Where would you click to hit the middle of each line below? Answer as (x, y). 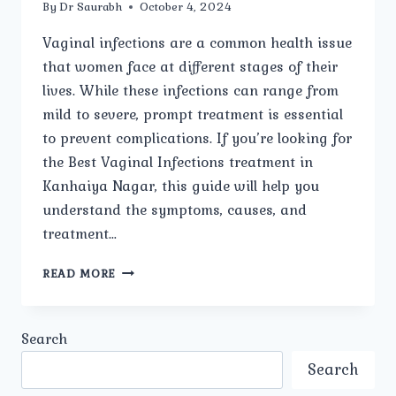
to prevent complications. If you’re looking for (197, 138)
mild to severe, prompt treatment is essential (193, 114)
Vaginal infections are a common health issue (197, 43)
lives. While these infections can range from (190, 91)
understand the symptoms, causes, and (175, 210)
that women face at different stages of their (190, 67)
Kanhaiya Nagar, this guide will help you (181, 186)
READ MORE (80, 274)
